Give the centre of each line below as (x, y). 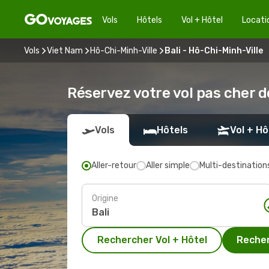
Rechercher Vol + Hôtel (152, 240)
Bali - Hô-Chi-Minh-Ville (214, 50)
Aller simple (168, 165)
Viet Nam (65, 50)
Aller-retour (114, 165)
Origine (105, 198)
